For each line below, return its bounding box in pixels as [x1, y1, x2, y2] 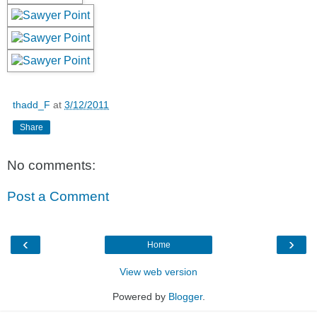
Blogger [168, 291, 202, 303]
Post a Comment [7, 188, 109, 204]
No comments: [7, 158, 96, 173]
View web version [120, 266, 197, 278]
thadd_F [13, 99, 50, 111]
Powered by [112, 291, 168, 303]
